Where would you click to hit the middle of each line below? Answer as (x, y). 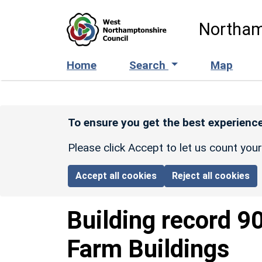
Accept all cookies (116, 175)
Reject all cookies (211, 175)
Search (149, 65)
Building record (152, 220)
